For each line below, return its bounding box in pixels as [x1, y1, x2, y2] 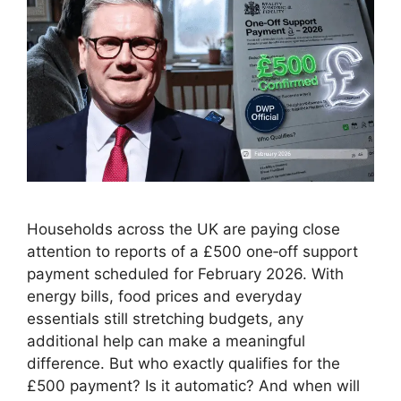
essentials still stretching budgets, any [27, 309, 303, 328]
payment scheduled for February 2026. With [27, 264, 344, 283]
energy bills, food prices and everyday [27, 286, 302, 305]
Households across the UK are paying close [27, 219, 340, 238]
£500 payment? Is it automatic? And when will [27, 376, 360, 395]
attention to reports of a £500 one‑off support [27, 242, 358, 260]
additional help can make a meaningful [27, 331, 305, 350]
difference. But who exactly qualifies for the [27, 354, 340, 372]
